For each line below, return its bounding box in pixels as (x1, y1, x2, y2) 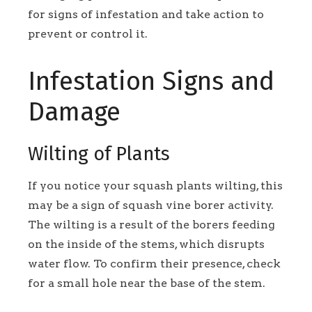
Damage (28, 96, 120, 127)
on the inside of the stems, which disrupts (28, 237, 265, 251)
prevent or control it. (28, 26, 148, 40)
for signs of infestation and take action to (28, 7, 264, 21)
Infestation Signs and (28, 65, 274, 97)
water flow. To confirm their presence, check (28, 257, 281, 271)
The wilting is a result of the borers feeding (28, 218, 275, 232)
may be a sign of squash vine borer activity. (28, 198, 274, 212)
